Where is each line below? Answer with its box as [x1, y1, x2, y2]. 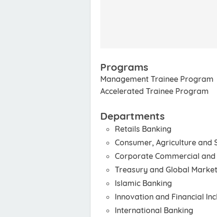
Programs [100, 61, 148, 73]
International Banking [115, 205, 193, 215]
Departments [100, 109, 165, 122]
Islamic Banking [115, 178, 172, 188]
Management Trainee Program [100, 74, 214, 84]
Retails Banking [115, 124, 171, 134]
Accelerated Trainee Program [100, 86, 209, 96]
